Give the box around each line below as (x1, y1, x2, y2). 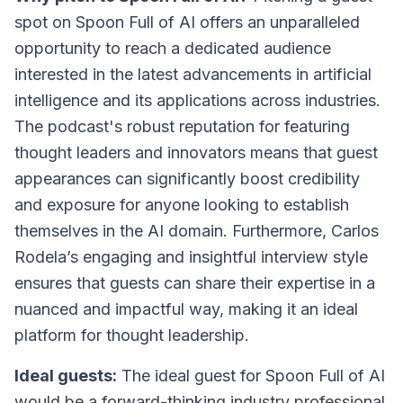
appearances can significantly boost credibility (14, 169, 360, 188)
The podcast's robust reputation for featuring (14, 117, 350, 136)
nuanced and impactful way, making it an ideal (14, 300, 358, 318)
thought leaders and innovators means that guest (14, 143, 378, 162)
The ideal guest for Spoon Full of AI (117, 366, 385, 385)
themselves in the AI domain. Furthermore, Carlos (14, 221, 379, 240)
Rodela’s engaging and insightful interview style (14, 247, 368, 266)
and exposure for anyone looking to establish (14, 195, 349, 214)
